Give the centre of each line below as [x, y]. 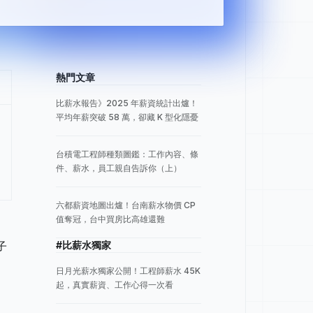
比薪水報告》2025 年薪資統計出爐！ [127, 103]
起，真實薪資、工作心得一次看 [115, 285]
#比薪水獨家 [83, 245]
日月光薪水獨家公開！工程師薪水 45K [128, 271]
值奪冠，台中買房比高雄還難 [110, 219]
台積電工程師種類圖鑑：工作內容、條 [127, 154]
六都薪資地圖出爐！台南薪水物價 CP [126, 205]
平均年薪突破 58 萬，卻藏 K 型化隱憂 [127, 117]
